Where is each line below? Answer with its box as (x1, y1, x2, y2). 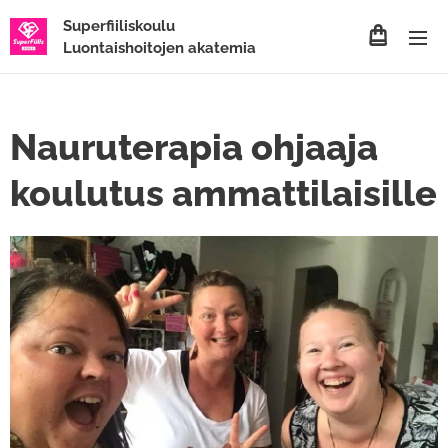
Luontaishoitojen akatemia (59, 39, 256, 57)
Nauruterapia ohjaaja (10, 126, 378, 168)
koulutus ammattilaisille (10, 172, 437, 214)
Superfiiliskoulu (59, 17, 175, 35)
